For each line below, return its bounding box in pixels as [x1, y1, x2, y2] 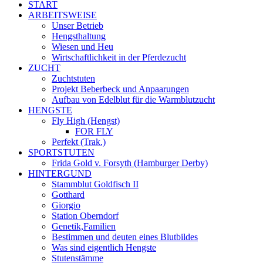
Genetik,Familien [52, 221, 116, 231]
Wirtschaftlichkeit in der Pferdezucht [52, 52, 186, 62]
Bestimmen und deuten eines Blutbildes [52, 231, 198, 242]
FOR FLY [75, 126, 113, 136]
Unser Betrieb [52, 20, 103, 31]
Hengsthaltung [52, 31, 106, 41]
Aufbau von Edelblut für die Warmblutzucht [52, 94, 215, 104]
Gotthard [52, 189, 85, 200]
